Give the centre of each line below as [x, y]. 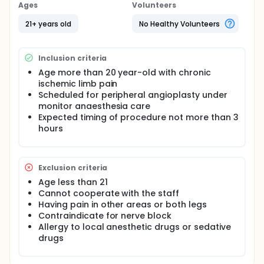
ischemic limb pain [78, 84]
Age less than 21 [73, 182]
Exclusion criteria [73, 167]
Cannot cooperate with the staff [109, 193]
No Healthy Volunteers [180, 24]
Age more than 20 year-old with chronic [125, 72]
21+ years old [48, 24]
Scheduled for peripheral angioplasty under [133, 95]
